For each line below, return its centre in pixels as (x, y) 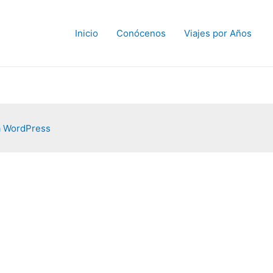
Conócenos (141, 33)
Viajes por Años (218, 33)
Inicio (87, 33)
